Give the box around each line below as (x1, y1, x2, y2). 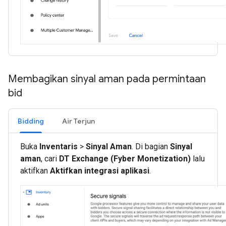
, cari (41, 154, 59, 164)
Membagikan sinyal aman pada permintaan (8, 73, 206, 86)
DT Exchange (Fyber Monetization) (59, 154, 191, 164)
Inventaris (39, 142, 78, 152)
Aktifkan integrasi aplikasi (50, 166, 149, 176)
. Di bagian (132, 142, 170, 152)
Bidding (18, 117, 44, 126)
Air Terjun (62, 117, 95, 126)
